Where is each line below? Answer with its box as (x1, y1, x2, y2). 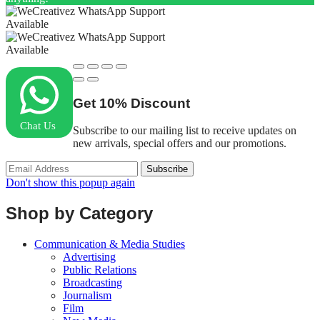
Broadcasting (63, 276, 122, 289)
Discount (131, 95, 190, 111)
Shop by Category (6, 204, 153, 224)
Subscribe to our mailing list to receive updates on (73, 124, 296, 137)
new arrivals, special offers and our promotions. (73, 137, 286, 150)
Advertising (63, 251, 116, 264)
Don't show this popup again (6, 176, 135, 189)
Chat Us (20, 119, 56, 131)
